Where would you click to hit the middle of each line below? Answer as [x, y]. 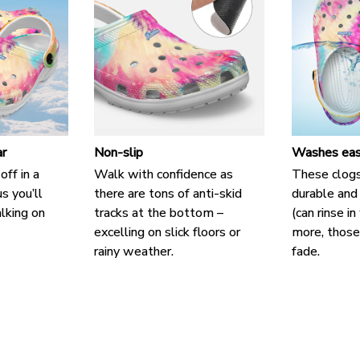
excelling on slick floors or [168, 233]
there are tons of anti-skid [168, 194]
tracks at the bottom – [159, 213]
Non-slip [119, 152]
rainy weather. [134, 252]
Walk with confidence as [164, 175]
